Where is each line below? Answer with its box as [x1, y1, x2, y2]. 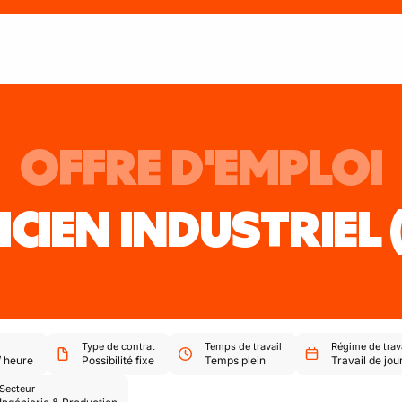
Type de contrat [82, 340, 156, 353]
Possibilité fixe [82, 354, 155, 367]
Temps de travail [205, 340, 282, 353]
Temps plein [205, 354, 266, 367]
